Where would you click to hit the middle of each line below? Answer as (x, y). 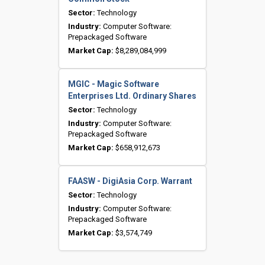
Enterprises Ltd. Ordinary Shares (132, 96)
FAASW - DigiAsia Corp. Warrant (130, 181)
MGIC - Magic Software (114, 84)
